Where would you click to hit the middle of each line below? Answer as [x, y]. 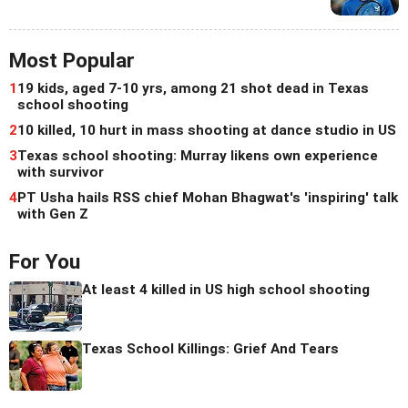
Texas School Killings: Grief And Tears [210, 349]
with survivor [61, 173]
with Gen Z [53, 214]
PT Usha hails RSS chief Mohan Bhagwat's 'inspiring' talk [208, 198]
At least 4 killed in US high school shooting [226, 290]
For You [45, 262]
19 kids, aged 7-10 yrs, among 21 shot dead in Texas [193, 89]
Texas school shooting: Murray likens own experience [198, 156]
